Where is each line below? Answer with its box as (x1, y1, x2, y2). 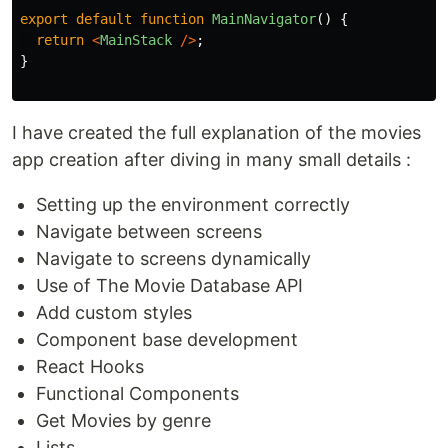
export (20, 11, 68, 28)
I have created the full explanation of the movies (12, 122, 421, 144)
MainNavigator (212, 11, 316, 28)
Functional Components (36, 383, 239, 405)
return (36, 32, 84, 49)
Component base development (36, 329, 298, 351)
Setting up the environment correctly (36, 194, 350, 216)
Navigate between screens (36, 221, 262, 243)
